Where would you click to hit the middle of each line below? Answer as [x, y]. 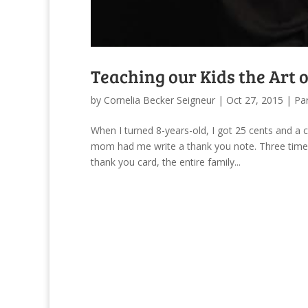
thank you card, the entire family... [166, 162]
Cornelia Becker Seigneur [159, 100]
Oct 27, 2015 [255, 100]
